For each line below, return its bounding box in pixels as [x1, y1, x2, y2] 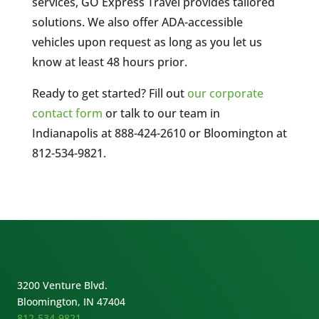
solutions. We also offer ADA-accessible [31, 14, 243, 31]
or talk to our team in [102, 105, 220, 122]
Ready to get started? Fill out [31, 85, 187, 102]
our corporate [187, 85, 263, 102]
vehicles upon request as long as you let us [31, 34, 262, 51]
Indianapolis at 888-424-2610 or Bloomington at [31, 125, 287, 142]
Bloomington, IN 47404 [17, 295, 126, 309]
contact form [31, 105, 103, 122]
